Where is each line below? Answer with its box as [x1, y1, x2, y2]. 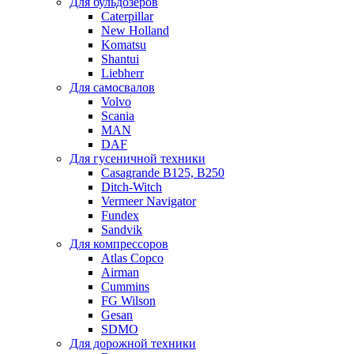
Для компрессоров [70, 236, 168, 250]
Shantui [101, 51, 139, 66]
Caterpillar [101, 9, 153, 23]
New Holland [101, 23, 169, 37]
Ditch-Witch [101, 179, 162, 194]
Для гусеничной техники [70, 151, 205, 165]
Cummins [101, 279, 149, 293]
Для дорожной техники [70, 336, 196, 350]
